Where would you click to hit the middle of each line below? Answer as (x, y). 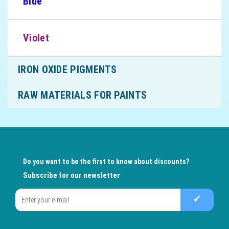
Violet (36, 38)
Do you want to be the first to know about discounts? (106, 162)
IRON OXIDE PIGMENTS (67, 70)
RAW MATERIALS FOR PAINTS (83, 95)
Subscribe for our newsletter (72, 176)
